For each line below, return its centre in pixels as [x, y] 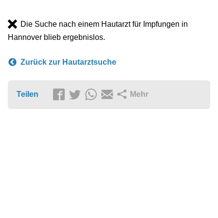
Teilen [27, 94]
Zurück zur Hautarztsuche [68, 62]
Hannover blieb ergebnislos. [56, 37]
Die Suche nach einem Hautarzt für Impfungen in [104, 24]
